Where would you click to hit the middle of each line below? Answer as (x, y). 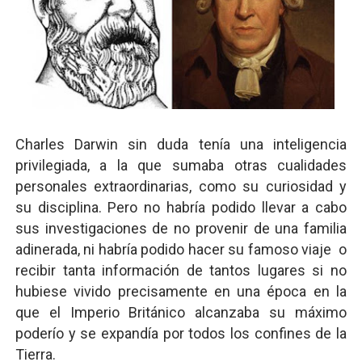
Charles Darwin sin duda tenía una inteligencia (181, 144)
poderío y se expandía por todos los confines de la (181, 333)
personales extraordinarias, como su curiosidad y (181, 186)
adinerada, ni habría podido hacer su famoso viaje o (181, 249)
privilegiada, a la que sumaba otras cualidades (181, 165)
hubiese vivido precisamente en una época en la (181, 291)
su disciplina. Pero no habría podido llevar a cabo (181, 207)
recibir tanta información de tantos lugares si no (181, 270)
